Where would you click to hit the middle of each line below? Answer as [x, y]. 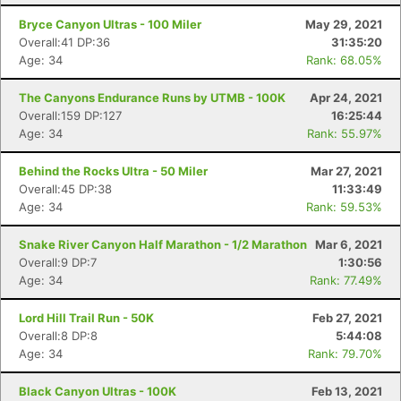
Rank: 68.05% [344, 60]
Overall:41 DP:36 [64, 42]
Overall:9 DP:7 [58, 262]
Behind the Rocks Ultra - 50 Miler [113, 171]
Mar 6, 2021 [349, 244]
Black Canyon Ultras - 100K [98, 391]
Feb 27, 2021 [347, 318]
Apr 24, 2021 [346, 98]
